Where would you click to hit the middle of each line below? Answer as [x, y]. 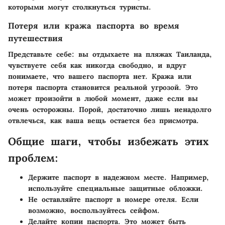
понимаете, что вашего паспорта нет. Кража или [100, 76]
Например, [188, 177]
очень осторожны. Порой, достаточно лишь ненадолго [110, 109]
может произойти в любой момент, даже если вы [103, 98]
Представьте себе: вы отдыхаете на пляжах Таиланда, [110, 54]
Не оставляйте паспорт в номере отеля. [103, 199]
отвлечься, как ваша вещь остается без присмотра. [103, 121]
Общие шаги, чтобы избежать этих [108, 141]
